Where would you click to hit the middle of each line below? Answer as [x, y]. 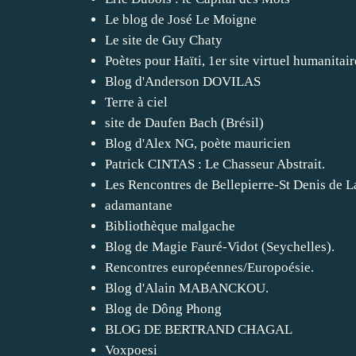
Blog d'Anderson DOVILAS [183, 81]
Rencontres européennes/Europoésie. [209, 267]
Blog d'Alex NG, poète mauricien [198, 143]
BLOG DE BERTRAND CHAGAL [199, 329]
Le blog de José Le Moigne [181, 19]
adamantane [139, 205]
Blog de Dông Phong [163, 308]
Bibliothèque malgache [170, 226]
